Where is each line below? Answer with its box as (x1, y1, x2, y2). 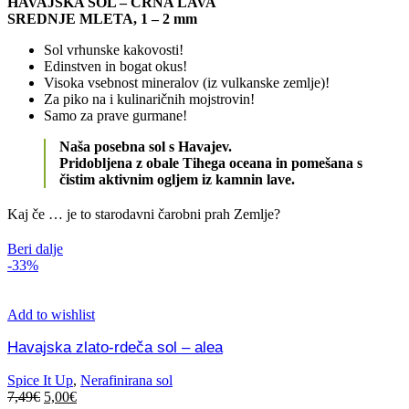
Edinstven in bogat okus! (44, 58, 187, 74)
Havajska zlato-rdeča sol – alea (7, 338, 223, 356)
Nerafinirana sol (80, 372, 173, 388)
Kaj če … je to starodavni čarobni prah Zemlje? (7, 205, 280, 222)
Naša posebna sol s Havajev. (59, 138, 232, 154)
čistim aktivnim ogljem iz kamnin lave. (59, 171, 295, 187)
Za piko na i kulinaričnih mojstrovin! (44, 90, 255, 107)
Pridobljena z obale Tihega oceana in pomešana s (59, 154, 362, 171)
